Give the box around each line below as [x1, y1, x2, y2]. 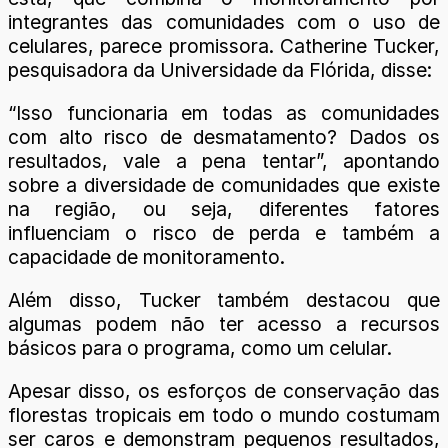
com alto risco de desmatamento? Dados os [8, 124, 440, 149]
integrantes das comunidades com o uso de [8, 9, 440, 34]
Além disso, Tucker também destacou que [8, 287, 440, 312]
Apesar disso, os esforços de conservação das [8, 379, 440, 404]
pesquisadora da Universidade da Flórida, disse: [8, 57, 432, 82]
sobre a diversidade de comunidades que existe [8, 172, 440, 197]
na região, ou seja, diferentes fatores [8, 196, 440, 221]
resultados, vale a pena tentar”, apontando [8, 148, 440, 173]
